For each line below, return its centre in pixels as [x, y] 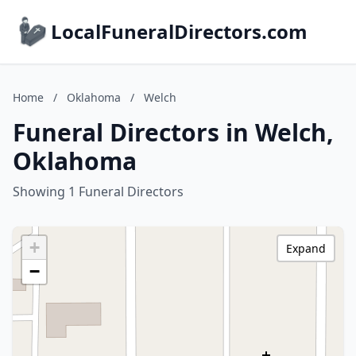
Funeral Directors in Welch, [173, 132]
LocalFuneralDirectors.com [179, 31]
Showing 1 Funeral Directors [98, 192]
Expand [306, 248]
